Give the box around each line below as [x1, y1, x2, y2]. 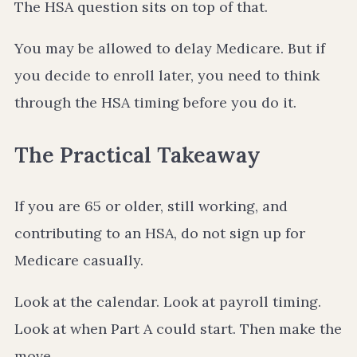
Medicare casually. [14, 251, 143, 269]
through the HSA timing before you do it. [14, 93, 296, 112]
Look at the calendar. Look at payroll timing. [14, 292, 321, 311]
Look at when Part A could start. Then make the [14, 320, 342, 338]
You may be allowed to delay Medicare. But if [14, 39, 325, 58]
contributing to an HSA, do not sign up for [14, 224, 305, 242]
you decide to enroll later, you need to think [14, 66, 320, 85]
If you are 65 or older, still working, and [14, 197, 288, 215]
